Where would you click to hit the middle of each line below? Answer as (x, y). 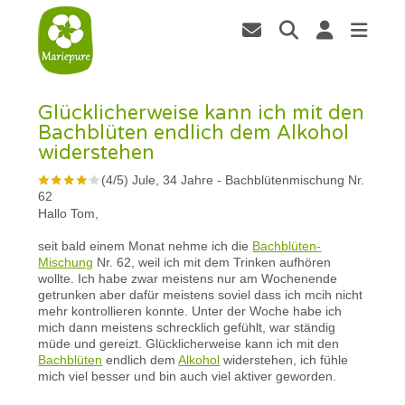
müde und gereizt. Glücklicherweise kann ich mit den (189, 343)
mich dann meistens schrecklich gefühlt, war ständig (187, 327)
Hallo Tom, (69, 213)
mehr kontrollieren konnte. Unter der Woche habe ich (190, 311)
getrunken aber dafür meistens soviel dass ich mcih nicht (201, 294)
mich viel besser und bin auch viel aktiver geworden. (188, 376)
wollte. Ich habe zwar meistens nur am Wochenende (188, 278)
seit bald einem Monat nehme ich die (146, 245)
